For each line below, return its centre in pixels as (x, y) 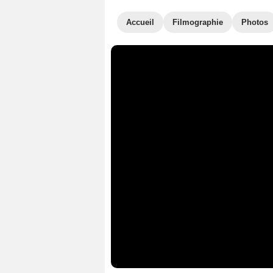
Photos (255, 22)
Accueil (140, 22)
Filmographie (198, 22)
